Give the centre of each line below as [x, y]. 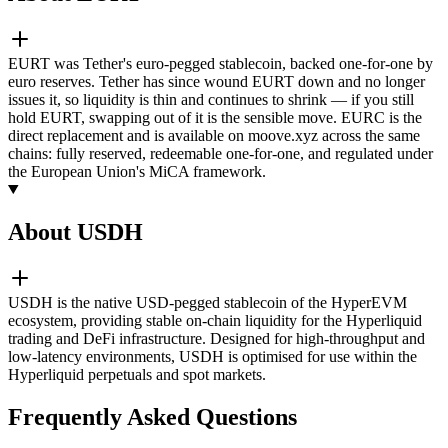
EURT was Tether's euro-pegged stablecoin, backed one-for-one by [220, 63]
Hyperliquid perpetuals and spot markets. [137, 374]
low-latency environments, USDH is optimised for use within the [212, 356]
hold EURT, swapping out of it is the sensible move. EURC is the [215, 117]
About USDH [75, 231]
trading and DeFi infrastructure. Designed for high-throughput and [216, 338]
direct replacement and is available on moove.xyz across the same [214, 135]
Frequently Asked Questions [152, 416]
